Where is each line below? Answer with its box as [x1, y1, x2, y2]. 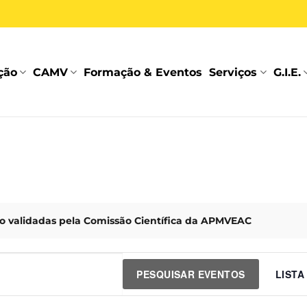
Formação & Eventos [84, 65, 203, 79]
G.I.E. [273, 65, 301, 79]
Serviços [209, 65, 258, 79]
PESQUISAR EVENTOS [136, 267, 245, 281]
